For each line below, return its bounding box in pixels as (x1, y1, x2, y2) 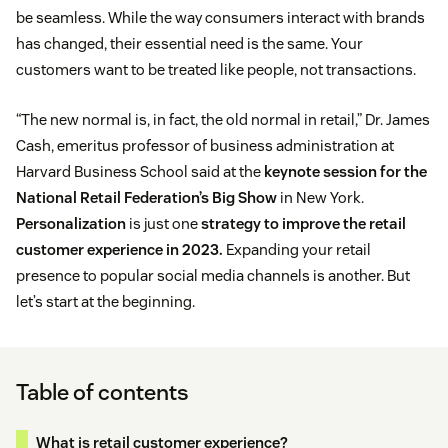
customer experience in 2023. (16, 240, 223, 260)
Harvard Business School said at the (16, 162, 261, 182)
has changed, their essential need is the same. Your (16, 34, 363, 54)
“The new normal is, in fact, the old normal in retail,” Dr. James (16, 110, 430, 130)
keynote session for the (261, 162, 427, 182)
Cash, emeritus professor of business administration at (16, 136, 394, 156)
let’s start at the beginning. (16, 292, 195, 312)
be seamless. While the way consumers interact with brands (16, 8, 425, 28)
